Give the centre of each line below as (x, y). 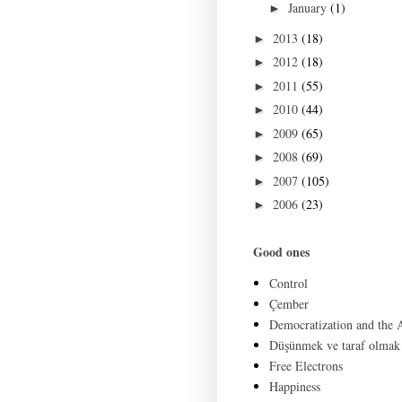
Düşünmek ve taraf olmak (334, 345)
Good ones (281, 251)
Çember (288, 304)
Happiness (294, 387)
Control (288, 284)
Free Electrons (306, 366)
